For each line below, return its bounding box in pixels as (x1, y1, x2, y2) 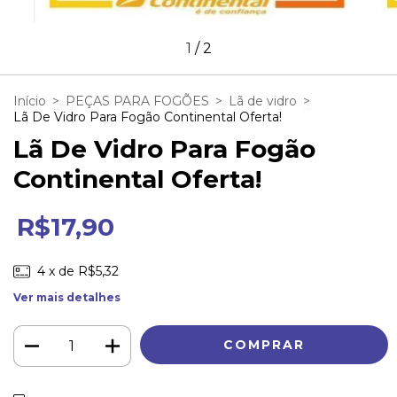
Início (13, 93, 46, 110)
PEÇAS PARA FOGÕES (66, 93, 209, 110)
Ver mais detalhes (13, 291, 121, 305)
